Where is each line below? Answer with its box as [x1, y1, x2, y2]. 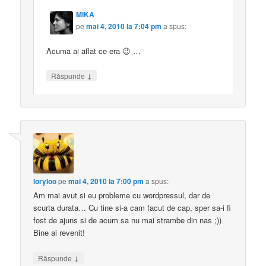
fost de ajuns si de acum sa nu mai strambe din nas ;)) [33, 214, 222, 226]
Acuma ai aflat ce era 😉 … [46, 45, 141, 56]
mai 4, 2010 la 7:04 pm [86, 20, 162, 31]
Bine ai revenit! [33, 227, 85, 239]
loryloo [33, 176, 57, 187]
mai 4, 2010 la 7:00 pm [68, 176, 144, 187]
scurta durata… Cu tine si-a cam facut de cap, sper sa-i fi [33, 202, 232, 214]
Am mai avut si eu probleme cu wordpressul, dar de [33, 189, 211, 201]
